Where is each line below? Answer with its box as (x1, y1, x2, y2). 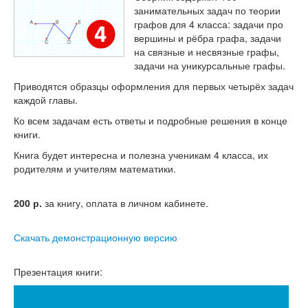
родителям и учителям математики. (14, 162, 176, 175)
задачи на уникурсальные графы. (134, 58, 285, 72)
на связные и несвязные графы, (134, 45, 279, 58)
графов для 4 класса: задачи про (134, 17, 283, 31)
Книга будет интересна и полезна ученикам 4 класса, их (14, 148, 268, 162)
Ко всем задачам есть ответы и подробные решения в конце (14, 113, 287, 127)
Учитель (25, 77, 65, 91)
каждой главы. (14, 93, 78, 107)
